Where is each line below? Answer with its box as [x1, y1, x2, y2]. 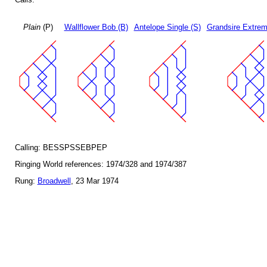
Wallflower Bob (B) [64, 23, 128, 32]
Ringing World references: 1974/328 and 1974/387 [14, 160, 187, 169]
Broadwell [37, 176, 71, 186]
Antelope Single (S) [133, 23, 201, 32]
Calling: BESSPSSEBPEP [14, 143, 107, 153]
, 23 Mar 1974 [70, 176, 119, 186]
